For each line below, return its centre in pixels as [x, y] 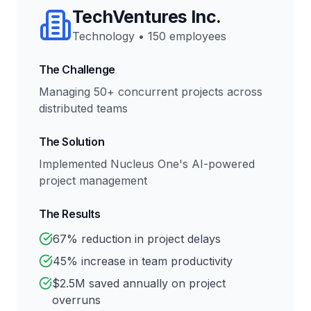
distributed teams [83, 108]
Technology [103, 36]
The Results [70, 214]
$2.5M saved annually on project [139, 283]
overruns [77, 300]
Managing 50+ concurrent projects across [151, 92]
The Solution [72, 142]
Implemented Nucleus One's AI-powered [147, 164]
